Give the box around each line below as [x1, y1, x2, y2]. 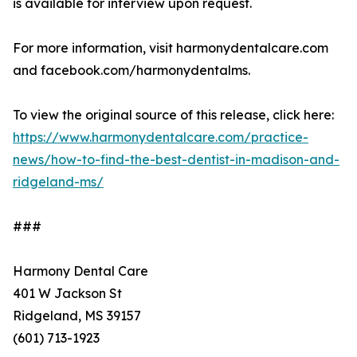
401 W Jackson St [13, 285, 122, 302]
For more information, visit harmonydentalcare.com [13, 40, 328, 57]
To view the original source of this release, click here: [13, 107, 334, 124]
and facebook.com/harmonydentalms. [13, 62, 250, 79]
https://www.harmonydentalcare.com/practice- [13, 129, 308, 146]
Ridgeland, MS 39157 [13, 308, 141, 324]
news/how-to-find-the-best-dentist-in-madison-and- [13, 151, 339, 168]
